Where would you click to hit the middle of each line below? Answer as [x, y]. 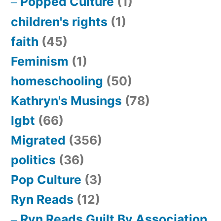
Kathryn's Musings [66, 101]
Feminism [40, 61]
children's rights [59, 22]
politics [33, 160]
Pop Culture [46, 180]
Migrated [38, 140]
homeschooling [57, 81]
